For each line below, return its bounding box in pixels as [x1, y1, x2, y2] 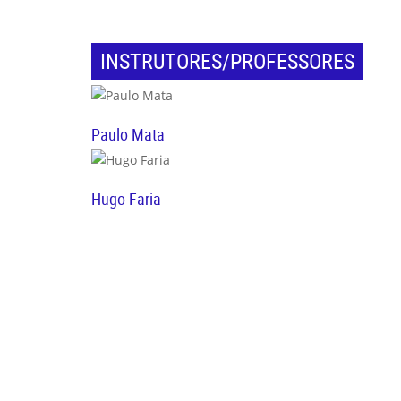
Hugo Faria [91, 187, 161, 209]
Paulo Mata [91, 123, 165, 145]
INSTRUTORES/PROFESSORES [100, 47, 354, 75]
